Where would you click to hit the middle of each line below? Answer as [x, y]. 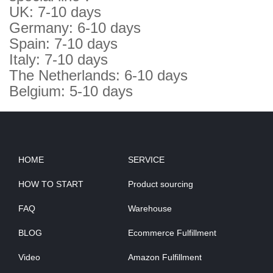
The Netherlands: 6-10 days [98, 76]
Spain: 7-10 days [63, 44]
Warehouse [150, 209]
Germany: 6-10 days [75, 28]
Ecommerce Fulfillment [172, 233]
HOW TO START [51, 184]
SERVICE [146, 160]
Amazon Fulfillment [165, 257]
